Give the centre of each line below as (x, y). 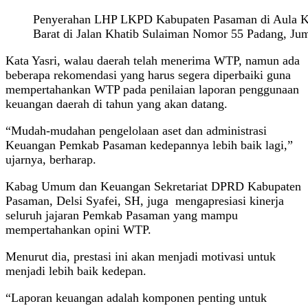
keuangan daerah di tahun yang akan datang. (117, 103)
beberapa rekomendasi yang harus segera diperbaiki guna (148, 75)
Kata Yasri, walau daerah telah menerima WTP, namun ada (153, 60)
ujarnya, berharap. (51, 159)
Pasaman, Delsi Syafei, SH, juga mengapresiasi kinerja (145, 200)
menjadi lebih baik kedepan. (76, 271)
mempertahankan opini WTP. (78, 229)
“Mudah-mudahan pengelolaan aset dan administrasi (136, 130)
